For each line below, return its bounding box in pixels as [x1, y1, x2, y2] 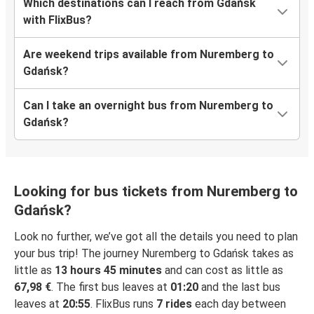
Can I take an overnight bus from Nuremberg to [23, 99, 273, 113]
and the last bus [198, 280, 280, 294]
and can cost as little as [162, 264, 283, 278]
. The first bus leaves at [51, 280, 170, 294]
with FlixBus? [23, 13, 92, 27]
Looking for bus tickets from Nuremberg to [14, 183, 298, 200]
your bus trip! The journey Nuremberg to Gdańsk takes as [14, 247, 294, 261]
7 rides [156, 297, 192, 311]
